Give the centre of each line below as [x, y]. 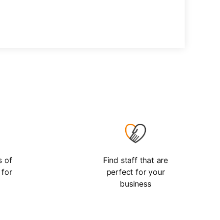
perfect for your [136, 172]
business [136, 184]
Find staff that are [136, 160]
